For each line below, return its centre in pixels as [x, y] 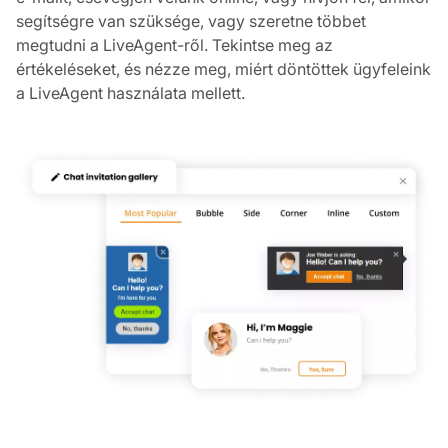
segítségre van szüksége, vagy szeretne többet [191, 21]
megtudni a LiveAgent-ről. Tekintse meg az [174, 45]
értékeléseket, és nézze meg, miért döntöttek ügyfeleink [223, 69]
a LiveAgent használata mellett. [130, 93]
